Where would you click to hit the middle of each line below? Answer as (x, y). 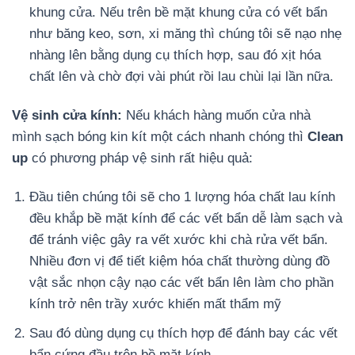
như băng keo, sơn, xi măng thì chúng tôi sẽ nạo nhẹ (186, 34)
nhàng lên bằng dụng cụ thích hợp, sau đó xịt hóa (176, 55)
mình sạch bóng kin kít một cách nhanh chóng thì (160, 137)
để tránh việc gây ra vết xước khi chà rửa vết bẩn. (179, 240)
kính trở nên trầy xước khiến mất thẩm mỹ (156, 304)
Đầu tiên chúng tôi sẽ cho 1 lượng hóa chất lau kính (183, 197)
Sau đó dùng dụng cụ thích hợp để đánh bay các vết (184, 334)
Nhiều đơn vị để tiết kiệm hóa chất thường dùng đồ (180, 261)
